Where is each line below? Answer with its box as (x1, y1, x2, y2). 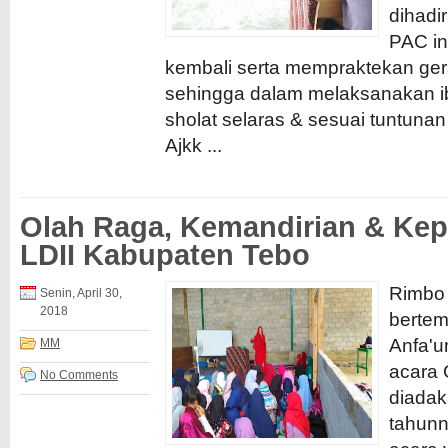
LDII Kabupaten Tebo (20, 239, 310, 271)
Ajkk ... (165, 135, 222, 156)
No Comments (40, 368, 118, 382)
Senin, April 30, (40, 286, 122, 300)
